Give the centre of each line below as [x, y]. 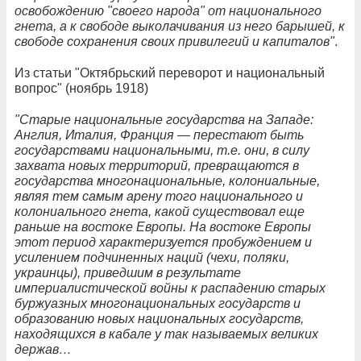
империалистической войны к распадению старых [170, 288]
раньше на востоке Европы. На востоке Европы [163, 226]
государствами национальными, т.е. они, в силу [162, 150]
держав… [43, 349]
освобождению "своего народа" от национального [168, 10]
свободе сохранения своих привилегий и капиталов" [174, 41]
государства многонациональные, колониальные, [167, 180]
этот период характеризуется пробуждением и [163, 242]
